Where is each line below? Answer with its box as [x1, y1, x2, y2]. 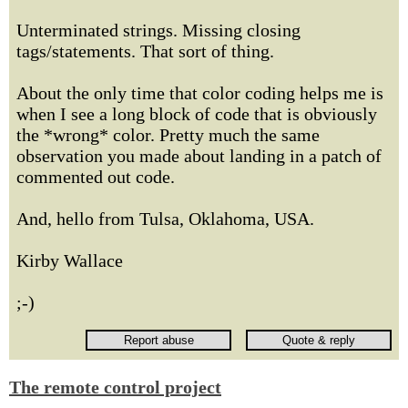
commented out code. [16, 167, 175, 187]
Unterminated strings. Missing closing [16, 20, 301, 40]
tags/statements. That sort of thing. [16, 41, 274, 61]
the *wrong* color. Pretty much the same [16, 125, 320, 145]
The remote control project [9, 377, 221, 397]
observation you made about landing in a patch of [16, 146, 382, 166]
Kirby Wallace [16, 250, 123, 270]
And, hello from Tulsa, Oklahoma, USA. [16, 209, 314, 229]
